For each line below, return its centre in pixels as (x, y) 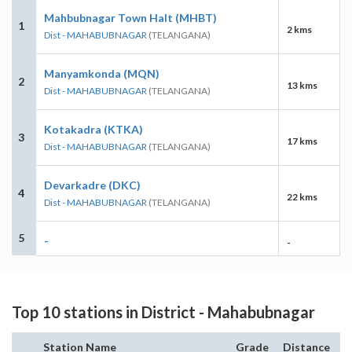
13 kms (302, 85)
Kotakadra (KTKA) (93, 129)
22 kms (302, 196)
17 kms (302, 141)
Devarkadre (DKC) (92, 185)
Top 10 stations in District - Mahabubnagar (163, 312)
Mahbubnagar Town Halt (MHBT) (130, 17)
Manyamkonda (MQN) (102, 73)
